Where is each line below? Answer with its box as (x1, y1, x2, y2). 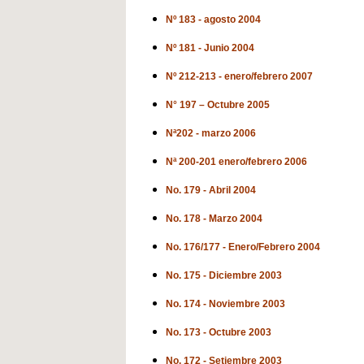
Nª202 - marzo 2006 (166, 128, 256, 139)
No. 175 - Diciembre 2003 (166, 270, 282, 281)
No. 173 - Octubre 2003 (166, 327, 271, 338)
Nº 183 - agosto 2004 (166, 14, 261, 25)
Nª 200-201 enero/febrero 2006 (166, 156, 307, 167)
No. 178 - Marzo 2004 (166, 213, 262, 224)
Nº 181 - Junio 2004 (166, 42, 254, 54)
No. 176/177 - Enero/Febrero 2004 (166, 241, 320, 253)
